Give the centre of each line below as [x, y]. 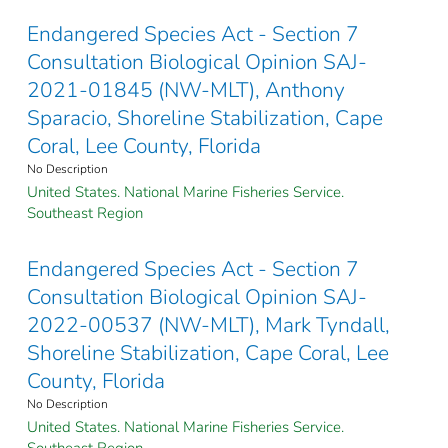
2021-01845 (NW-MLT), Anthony [186, 90]
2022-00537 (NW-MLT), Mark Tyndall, [208, 325]
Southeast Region [85, 213]
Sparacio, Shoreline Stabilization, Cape [205, 118]
